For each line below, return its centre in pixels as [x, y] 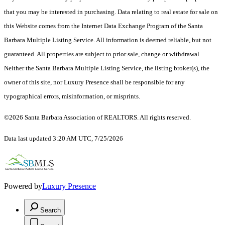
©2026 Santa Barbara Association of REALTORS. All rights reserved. [97, 118]
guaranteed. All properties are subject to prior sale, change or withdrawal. [102, 54]
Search [50, 210]
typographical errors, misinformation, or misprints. [72, 96]
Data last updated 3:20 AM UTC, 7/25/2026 [64, 139]
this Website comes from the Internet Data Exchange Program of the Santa [103, 26]
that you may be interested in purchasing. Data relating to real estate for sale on [111, 12]
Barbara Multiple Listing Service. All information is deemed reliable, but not [108, 40]
